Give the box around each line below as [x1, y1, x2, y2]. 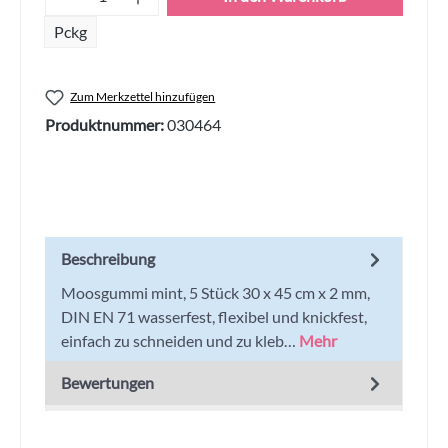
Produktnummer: [45, 114, 167, 134]
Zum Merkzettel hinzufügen [70, 88, 216, 104]
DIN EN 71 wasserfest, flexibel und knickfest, [61, 306, 367, 326]
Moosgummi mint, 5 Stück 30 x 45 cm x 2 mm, [61, 282, 370, 302]
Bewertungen [61, 372, 154, 392]
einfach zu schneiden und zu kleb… [61, 330, 299, 350]
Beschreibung [61, 248, 155, 268]
